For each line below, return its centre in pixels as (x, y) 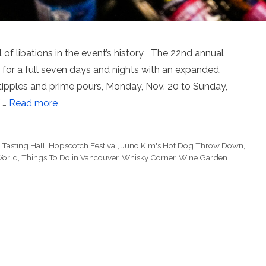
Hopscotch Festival (83, 146)
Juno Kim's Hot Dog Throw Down (183, 146)
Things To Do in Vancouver (70, 158)
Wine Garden (203, 158)
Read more (33, 103)
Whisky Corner (148, 158)
